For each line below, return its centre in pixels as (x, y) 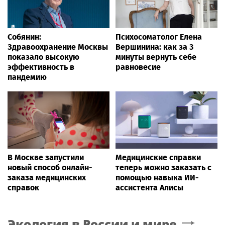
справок (23, 188)
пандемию (27, 77)
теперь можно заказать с (163, 168)
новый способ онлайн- (50, 168)
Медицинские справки (158, 158)
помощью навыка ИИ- (157, 178)
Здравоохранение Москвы (58, 47)
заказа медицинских (47, 178)
